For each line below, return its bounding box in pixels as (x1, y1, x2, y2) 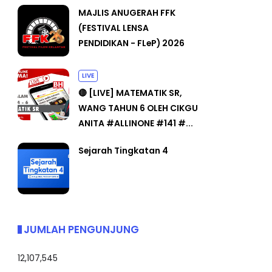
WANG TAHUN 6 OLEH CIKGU (78, 101, 198, 114)
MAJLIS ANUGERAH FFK (78, 6, 175, 19)
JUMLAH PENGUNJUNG (24, 222, 139, 237)
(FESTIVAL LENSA (78, 21, 149, 34)
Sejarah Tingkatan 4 (78, 144, 168, 157)
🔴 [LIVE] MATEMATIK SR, (78, 86, 182, 99)
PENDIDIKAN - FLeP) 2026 (78, 36, 185, 49)
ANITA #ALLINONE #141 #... (78, 117, 193, 129)
